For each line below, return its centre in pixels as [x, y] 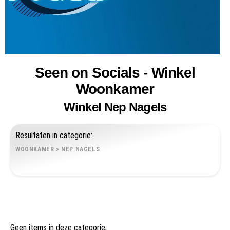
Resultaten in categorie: [54, 135]
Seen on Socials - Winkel [115, 73]
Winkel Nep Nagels [115, 107]
